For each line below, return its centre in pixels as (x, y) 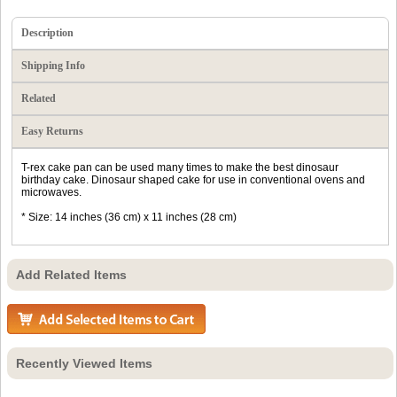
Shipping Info (53, 65)
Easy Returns (52, 131)
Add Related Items (71, 274)
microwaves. (51, 192)
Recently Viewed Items (84, 363)
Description (47, 32)
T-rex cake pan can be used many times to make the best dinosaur (180, 167)
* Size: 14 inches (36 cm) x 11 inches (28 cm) (129, 217)
